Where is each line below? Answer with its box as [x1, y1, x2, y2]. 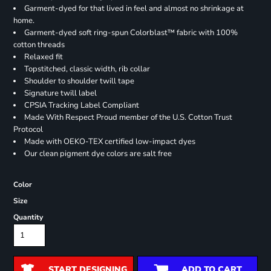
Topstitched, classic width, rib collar [24, 64, 150, 75]
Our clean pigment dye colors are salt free [24, 148, 172, 160]
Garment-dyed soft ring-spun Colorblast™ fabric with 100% [24, 27, 238, 39]
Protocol [13, 124, 43, 135]
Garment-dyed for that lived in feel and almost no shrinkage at [24, 3, 244, 15]
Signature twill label [24, 88, 97, 99]
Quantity [13, 212, 43, 223]
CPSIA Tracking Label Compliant [24, 100, 139, 111]
